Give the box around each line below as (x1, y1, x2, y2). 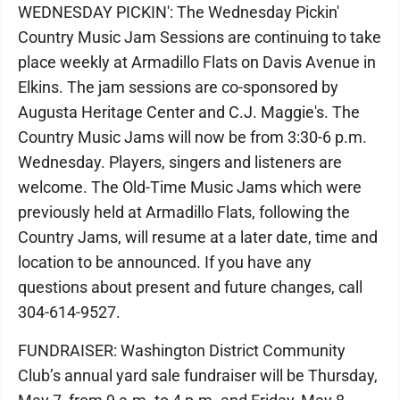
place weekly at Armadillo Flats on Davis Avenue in (18, 52, 376, 71)
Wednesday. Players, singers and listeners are (18, 152, 342, 171)
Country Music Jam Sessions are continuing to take (18, 27, 381, 46)
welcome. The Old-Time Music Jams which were (18, 177, 362, 196)
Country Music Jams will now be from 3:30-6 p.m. (18, 127, 367, 146)
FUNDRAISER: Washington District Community (18, 340, 346, 360)
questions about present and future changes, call (18, 277, 362, 296)
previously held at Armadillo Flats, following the (18, 202, 350, 221)
